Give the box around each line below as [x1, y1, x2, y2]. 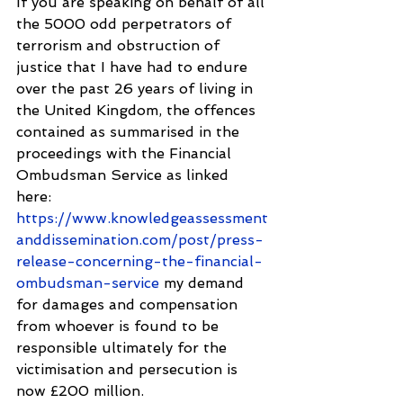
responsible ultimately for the [16, 338, 231, 356]
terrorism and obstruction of [16, 36, 224, 54]
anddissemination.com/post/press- [16, 230, 264, 248]
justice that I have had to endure [16, 58, 252, 76]
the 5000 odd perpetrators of [16, 14, 236, 32]
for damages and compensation [16, 295, 242, 313]
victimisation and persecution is [16, 360, 242, 378]
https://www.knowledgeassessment [16, 209, 268, 227]
